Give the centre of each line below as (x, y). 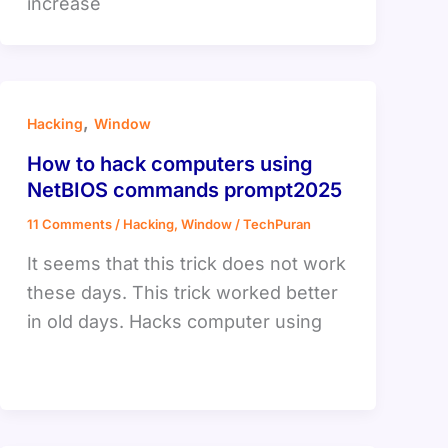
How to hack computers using (169, 164)
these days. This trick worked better (182, 292)
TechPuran (276, 224)
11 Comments (69, 224)
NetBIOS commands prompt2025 (184, 190)
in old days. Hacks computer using (174, 321)
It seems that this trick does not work (186, 263)
